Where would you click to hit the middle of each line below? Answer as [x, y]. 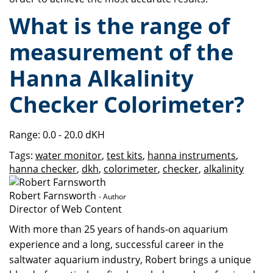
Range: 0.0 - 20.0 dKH [57, 135]
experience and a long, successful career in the [116, 244]
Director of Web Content [66, 209]
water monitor [69, 155]
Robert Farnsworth [53, 196]
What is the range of [119, 26]
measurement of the [121, 52]
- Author [112, 197]
